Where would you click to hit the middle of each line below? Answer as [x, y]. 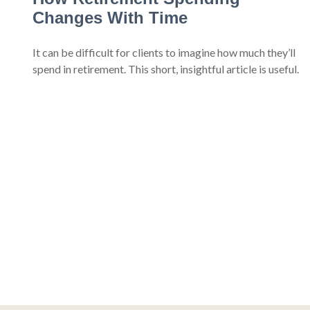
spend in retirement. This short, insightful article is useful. [165, 69]
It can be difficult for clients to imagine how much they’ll [164, 53]
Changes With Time [110, 18]
